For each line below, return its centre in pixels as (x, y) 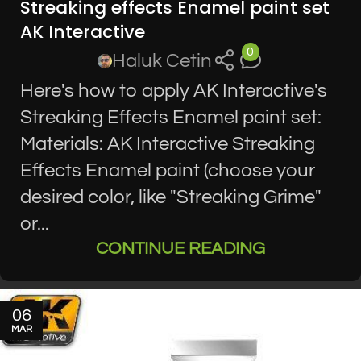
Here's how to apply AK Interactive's (174, 91)
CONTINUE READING (180, 249)
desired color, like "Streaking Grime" (171, 197)
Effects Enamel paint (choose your (168, 171)
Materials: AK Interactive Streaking (168, 144)
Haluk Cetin (162, 61)
